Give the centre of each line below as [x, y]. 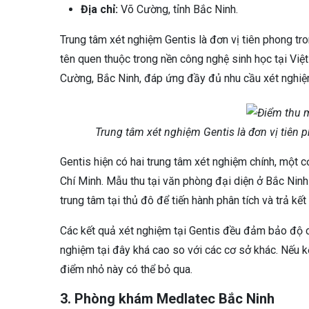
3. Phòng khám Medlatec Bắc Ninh [167, 299]
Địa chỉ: [99, 10]
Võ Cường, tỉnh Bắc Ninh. [178, 10]
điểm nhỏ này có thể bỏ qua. [126, 270]
